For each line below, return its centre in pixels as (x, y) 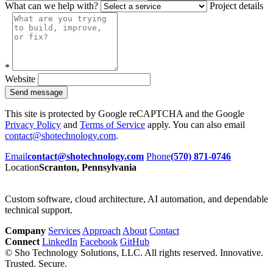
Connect (22, 242)
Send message (36, 92)
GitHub (135, 242)
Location (22, 167)
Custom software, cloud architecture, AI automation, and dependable (136, 199)
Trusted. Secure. (36, 264)
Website (21, 79)
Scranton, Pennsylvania (88, 167)
